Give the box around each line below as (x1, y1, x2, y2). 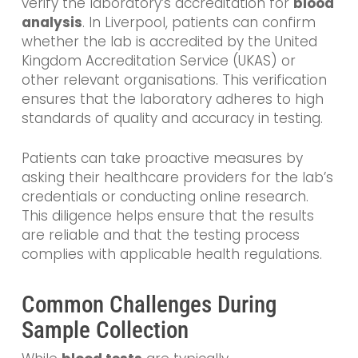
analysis (21, 13, 82, 33)
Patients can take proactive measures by (21, 148, 303, 168)
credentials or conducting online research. (21, 186, 308, 206)
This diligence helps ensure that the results (21, 205, 314, 225)
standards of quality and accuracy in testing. (21, 109, 323, 129)
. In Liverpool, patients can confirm (82, 13, 316, 33)
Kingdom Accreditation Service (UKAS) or (21, 51, 296, 71)
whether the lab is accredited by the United (21, 32, 317, 52)
